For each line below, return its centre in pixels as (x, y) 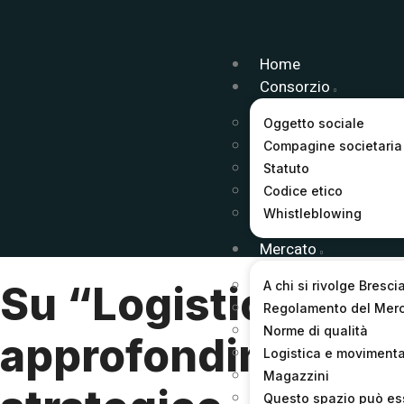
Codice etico (303, 191)
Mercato (288, 250)
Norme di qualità (315, 331)
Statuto (286, 169)
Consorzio (294, 87)
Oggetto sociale (313, 124)
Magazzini (296, 376)
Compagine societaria (332, 146)
